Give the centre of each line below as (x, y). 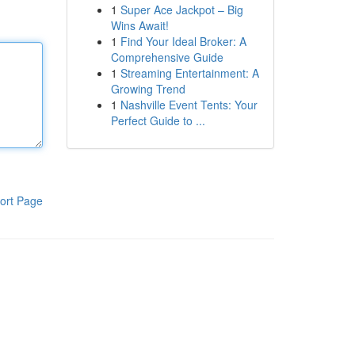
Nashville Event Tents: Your (189, 105)
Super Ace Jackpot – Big (181, 10)
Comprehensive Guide (167, 57)
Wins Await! (139, 25)
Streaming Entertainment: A (189, 73)
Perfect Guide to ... (158, 120)
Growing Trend (148, 89)
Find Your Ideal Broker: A (183, 41)
